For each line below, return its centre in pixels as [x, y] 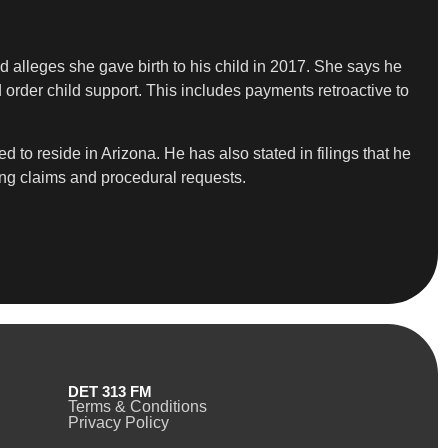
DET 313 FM [109, 392]
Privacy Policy [118, 423]
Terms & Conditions [137, 407]
